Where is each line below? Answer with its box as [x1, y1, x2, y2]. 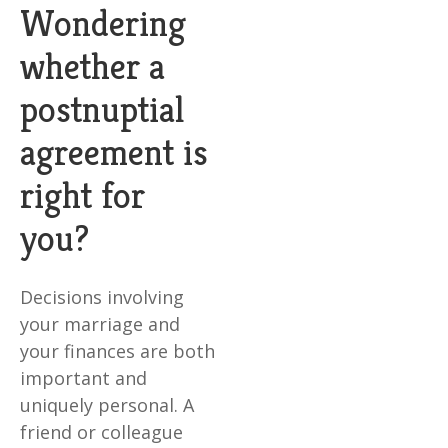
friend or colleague [20, 420, 183, 445]
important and [20, 366, 147, 391]
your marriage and [20, 312, 180, 337]
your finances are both [20, 339, 215, 364]
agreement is [20, 130, 208, 176]
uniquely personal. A [20, 393, 194, 418]
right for [20, 173, 145, 219]
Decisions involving [20, 285, 184, 310]
